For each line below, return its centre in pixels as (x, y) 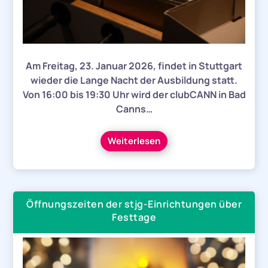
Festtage (134, 217)
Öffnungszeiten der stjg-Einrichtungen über (134, 204)
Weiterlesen (134, 141)
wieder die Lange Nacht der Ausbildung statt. (134, 80)
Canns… (134, 109)
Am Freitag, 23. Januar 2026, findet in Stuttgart (134, 66)
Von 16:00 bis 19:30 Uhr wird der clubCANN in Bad (134, 94)
